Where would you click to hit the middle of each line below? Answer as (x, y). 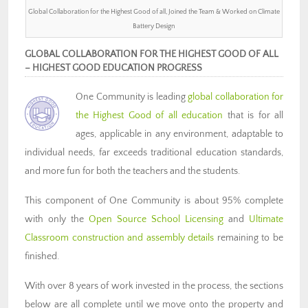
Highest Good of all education (158, 115)
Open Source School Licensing (156, 219)
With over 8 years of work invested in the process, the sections (154, 286)
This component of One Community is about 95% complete (154, 200)
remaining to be (249, 238)
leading (170, 97)
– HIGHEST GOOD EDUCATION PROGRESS (113, 68)
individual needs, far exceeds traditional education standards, (154, 152)
